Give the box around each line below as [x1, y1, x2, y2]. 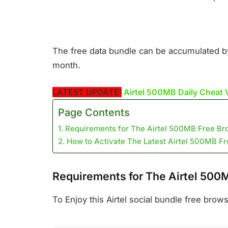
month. [52, 60, 80, 70]
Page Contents [58, 106, 130, 119]
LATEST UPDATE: [52, 87, 122, 98]
